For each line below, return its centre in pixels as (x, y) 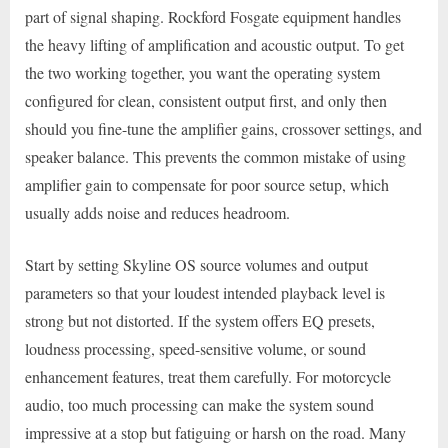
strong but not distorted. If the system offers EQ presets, (200, 321)
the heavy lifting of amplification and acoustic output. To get (214, 45)
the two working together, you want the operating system (202, 73)
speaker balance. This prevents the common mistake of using (215, 157)
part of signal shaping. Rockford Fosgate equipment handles (213, 17)
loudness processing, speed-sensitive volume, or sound (195, 349)
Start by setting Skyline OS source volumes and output (196, 265)
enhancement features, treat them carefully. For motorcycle (208, 377)
